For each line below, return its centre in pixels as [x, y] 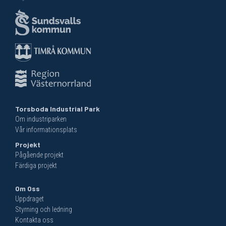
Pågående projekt [39, 155]
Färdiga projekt [36, 165]
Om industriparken [41, 119]
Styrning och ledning [44, 209]
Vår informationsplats [46, 129]
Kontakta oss [34, 220]
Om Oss [27, 188]
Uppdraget [30, 199]
